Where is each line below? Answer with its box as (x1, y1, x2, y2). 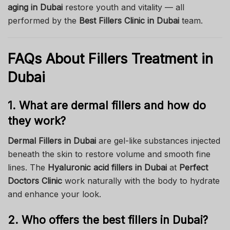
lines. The (8, 162, 48, 173)
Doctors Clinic (8, 176, 62, 186)
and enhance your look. (8, 189, 101, 200)
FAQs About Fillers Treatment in (8, 50, 213, 67)
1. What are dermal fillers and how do (8, 99, 206, 112)
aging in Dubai (8, 2, 63, 13)
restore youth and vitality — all (63, 2, 184, 13)
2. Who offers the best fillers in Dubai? (8, 213, 208, 226)
